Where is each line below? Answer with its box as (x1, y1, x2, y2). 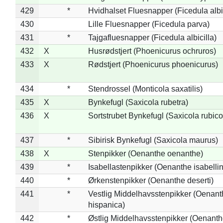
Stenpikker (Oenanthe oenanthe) (88, 149, 203, 158)
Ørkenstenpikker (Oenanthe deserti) (88, 176, 214, 185)
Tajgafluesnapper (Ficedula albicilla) (88, 33, 217, 42)
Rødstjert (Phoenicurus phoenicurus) (88, 60, 218, 69)
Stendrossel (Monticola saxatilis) (88, 84, 203, 93)
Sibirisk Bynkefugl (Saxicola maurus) (88, 135, 218, 144)
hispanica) (88, 200, 125, 209)
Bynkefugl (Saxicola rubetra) (88, 98, 188, 107)
